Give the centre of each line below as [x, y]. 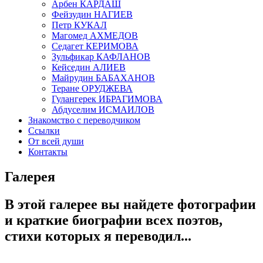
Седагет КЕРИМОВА [95, 46]
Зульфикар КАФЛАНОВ [101, 57]
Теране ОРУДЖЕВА [92, 88]
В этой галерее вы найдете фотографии [130, 204]
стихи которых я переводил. [95, 236]
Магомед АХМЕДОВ [95, 36]
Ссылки [44, 131]
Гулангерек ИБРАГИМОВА [107, 99]
